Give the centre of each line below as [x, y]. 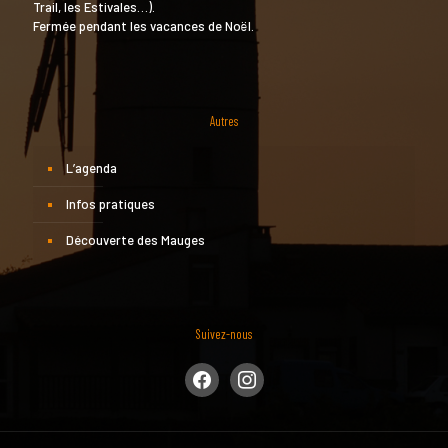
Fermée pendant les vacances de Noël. [143, 25]
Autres [224, 120]
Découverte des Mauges [135, 239]
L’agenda [91, 167]
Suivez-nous [224, 333]
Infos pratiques [110, 203]
